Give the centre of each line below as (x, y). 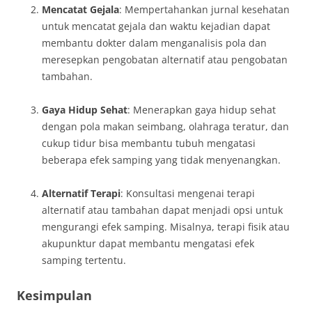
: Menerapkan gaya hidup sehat (202, 110)
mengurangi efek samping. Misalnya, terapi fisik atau (166, 227)
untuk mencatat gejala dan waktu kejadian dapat (156, 26)
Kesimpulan (54, 295)
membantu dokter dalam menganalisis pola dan (154, 43)
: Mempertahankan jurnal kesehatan (204, 9)
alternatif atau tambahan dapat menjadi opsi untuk (162, 210)
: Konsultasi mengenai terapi (188, 193)
